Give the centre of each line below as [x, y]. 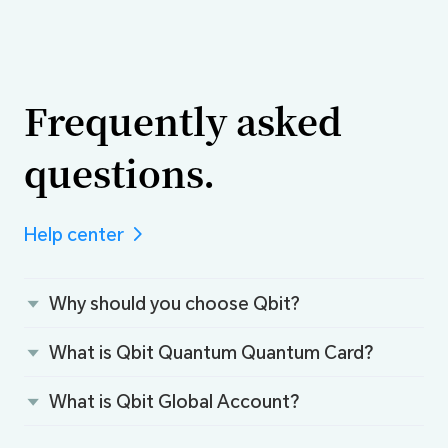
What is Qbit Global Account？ [179, 400]
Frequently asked [182, 120]
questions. [119, 172]
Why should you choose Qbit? [175, 302]
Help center [73, 234]
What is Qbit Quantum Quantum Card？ [216, 351]
